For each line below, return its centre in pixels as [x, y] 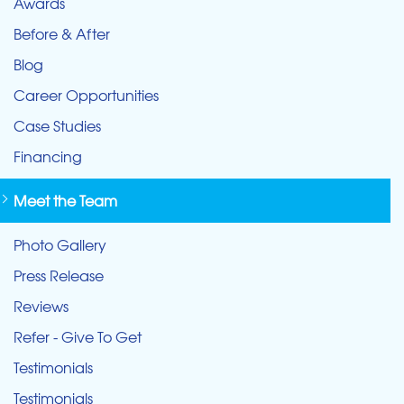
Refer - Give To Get [78, 337]
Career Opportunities [86, 95]
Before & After [62, 34]
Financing [48, 156]
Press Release [59, 275]
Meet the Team [65, 201]
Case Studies [57, 126]
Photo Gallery [60, 245]
